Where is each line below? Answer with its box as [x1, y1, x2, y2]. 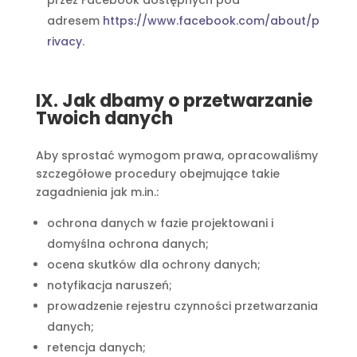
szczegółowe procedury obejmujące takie [35, 166, 280, 182]
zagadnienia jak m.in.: [35, 184, 159, 200]
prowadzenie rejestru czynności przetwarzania [46, 298, 318, 314]
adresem [46, 13, 103, 29]
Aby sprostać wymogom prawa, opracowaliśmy [35, 147, 318, 163]
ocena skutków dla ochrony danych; [46, 257, 261, 273]
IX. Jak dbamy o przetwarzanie [35, 88, 312, 113]
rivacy [46, 33, 82, 49]
